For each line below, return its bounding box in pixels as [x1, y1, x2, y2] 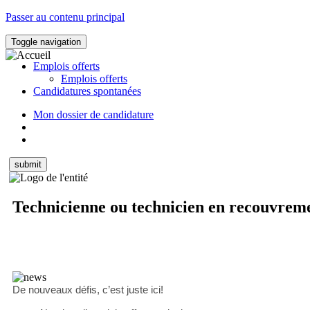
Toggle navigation [11, 37, 81, 47]
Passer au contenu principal [6, 11, 125, 23]
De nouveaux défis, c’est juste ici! [12, 284, 163, 295]
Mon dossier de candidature [33, 109, 154, 120]
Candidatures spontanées [33, 85, 141, 97]
